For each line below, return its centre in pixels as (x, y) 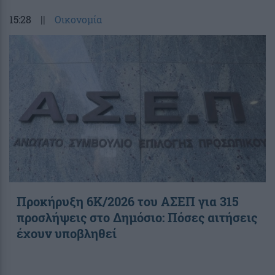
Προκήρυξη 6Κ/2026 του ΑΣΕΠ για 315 (128, 202)
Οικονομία (78, 20)
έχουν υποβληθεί (67, 234)
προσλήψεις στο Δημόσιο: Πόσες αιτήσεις (137, 218)
